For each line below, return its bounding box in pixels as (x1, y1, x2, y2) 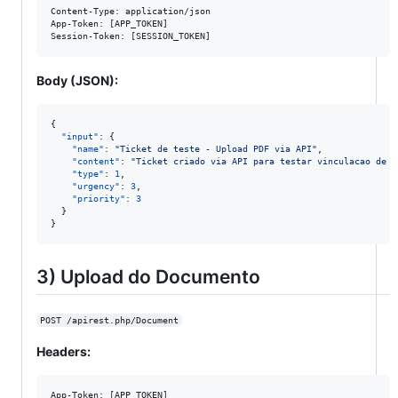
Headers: (36, 344, 91, 360)
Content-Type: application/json (51, 5, 211, 16)
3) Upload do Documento (36, 265, 260, 288)
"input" (61, 131, 99, 141)
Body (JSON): (36, 72, 118, 88)
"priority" (72, 193, 125, 203)
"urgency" (72, 180, 120, 191)
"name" (72, 143, 104, 154)
